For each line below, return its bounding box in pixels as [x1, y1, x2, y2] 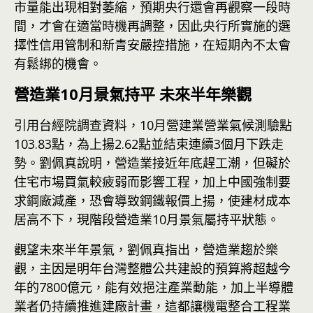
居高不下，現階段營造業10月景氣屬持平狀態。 [14, 211, 279, 228]
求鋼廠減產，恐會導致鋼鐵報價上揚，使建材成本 [14, 192, 291, 209]
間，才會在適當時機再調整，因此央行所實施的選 [14, 17, 291, 34]
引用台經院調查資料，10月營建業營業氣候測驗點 [14, 117, 292, 133]
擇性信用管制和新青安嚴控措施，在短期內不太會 [14, 36, 291, 53]
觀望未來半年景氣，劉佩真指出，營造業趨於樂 [14, 241, 278, 258]
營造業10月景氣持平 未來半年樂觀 [14, 83, 252, 104]
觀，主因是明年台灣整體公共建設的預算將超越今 [14, 260, 291, 277]
